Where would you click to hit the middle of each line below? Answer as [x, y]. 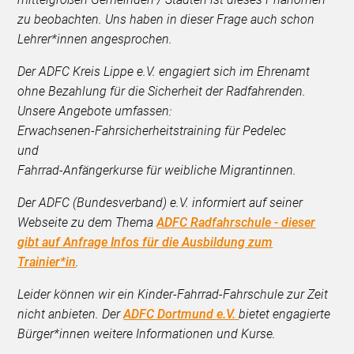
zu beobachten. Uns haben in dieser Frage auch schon [166, 20]
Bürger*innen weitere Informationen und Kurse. [147, 334]
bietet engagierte [285, 314]
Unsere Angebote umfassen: [95, 111]
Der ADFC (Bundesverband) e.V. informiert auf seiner [160, 203]
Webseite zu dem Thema [87, 223]
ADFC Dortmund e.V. [181, 314]
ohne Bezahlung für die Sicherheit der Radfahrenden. [162, 92]
